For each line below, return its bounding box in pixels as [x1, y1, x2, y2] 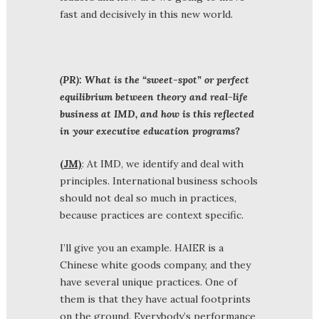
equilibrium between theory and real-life [60, 90, 248, 103]
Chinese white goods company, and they [60, 258, 251, 271]
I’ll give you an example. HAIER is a [60, 241, 224, 254]
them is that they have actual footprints [60, 292, 251, 305]
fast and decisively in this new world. [60, 7, 233, 21]
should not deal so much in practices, [60, 191, 236, 204]
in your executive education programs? [60, 124, 240, 137]
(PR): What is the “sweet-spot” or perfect [60, 73, 249, 86]
